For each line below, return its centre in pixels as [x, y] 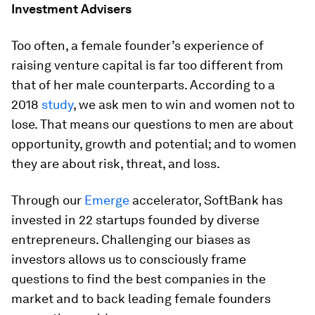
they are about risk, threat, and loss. [116, 163]
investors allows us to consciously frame [129, 259]
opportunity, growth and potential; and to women [154, 144]
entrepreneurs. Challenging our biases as [131, 239]
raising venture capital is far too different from [147, 65]
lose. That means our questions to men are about [152, 124]
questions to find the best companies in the [139, 279]
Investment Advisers [71, 9]
